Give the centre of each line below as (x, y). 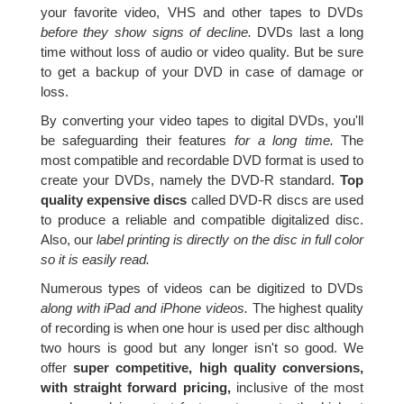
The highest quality (306, 308)
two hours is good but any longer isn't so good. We (202, 348)
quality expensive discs (114, 200)
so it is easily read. (95, 260)
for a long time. (284, 141)
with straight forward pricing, (135, 388)
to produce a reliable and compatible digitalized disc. (202, 220)
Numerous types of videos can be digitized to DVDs (202, 289)
